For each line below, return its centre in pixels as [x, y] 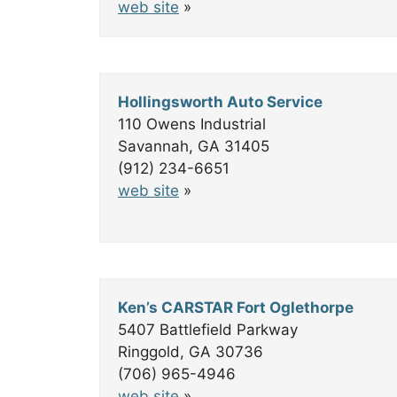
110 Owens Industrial [192, 124]
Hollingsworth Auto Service [220, 102]
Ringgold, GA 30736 [191, 352]
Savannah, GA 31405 [194, 146]
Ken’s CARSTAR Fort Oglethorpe [236, 307]
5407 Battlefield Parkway [208, 330]
